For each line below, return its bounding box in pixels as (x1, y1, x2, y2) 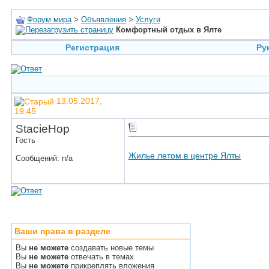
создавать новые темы (68, 243, 154, 252)
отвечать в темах (68, 252, 134, 261)
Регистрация (65, 43, 119, 52)
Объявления (81, 15, 126, 24)
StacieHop (16, 122, 70, 135)
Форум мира (27, 15, 71, 24)
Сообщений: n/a (16, 154, 73, 163)
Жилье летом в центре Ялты (128, 151, 241, 160)
